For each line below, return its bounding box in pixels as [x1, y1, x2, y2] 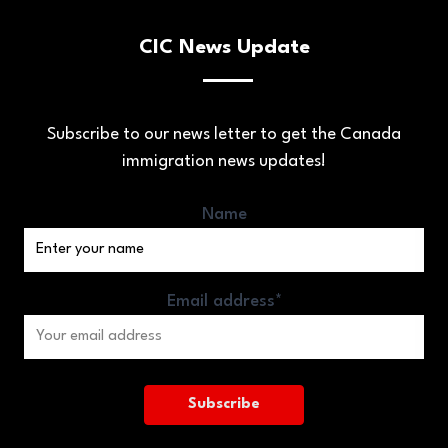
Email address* [166, 292, 282, 310]
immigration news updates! [122, 152, 326, 170]
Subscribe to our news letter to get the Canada [47, 125, 401, 143]
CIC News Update [138, 37, 310, 58]
